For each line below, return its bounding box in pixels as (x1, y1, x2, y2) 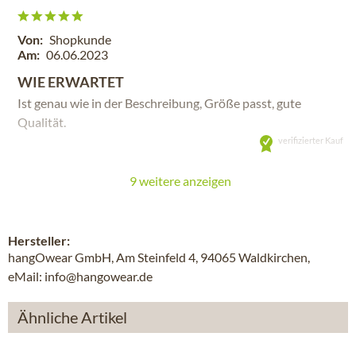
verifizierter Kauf (278, 135, 343, 145)
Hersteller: (8, 233, 70, 248)
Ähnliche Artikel (17, 308, 127, 327)
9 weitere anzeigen (130, 173, 231, 188)
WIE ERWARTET (17, 73, 124, 91)
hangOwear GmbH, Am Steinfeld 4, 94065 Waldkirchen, (8, 250, 310, 265)
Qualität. (17, 114, 66, 130)
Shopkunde (49, 32, 111, 47)
